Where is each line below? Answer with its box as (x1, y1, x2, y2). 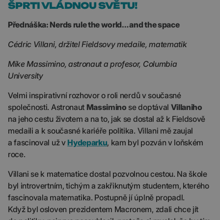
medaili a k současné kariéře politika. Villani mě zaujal (8, 126, 193, 136)
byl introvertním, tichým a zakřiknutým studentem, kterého (8, 181, 209, 191)
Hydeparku (67, 137, 108, 147)
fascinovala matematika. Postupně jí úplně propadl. (8, 192, 185, 202)
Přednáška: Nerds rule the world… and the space (8, 20, 180, 29)
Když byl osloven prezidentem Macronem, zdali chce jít (8, 204, 199, 214)
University (8, 71, 43, 81)
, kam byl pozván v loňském (107, 137, 204, 147)
